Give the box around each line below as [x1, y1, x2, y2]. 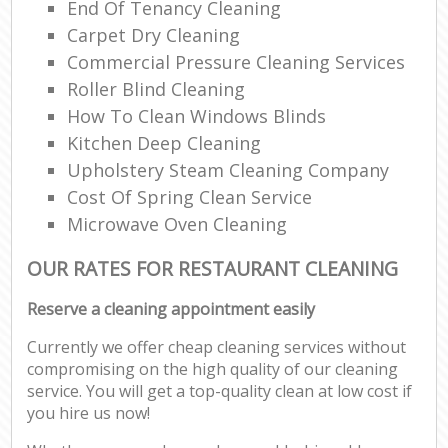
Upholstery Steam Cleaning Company [67, 157, 390, 182]
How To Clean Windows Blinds [67, 103, 327, 128]
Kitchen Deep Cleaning [67, 130, 262, 155]
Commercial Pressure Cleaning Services [67, 49, 406, 74]
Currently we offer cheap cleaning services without [27, 336, 407, 359]
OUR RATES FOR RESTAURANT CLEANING [27, 254, 399, 282]
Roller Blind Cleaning [67, 76, 246, 101]
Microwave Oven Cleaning [67, 211, 288, 236]
